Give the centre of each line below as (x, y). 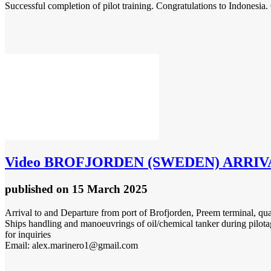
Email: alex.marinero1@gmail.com (71, 245)
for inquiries (28, 234)
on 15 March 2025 (102, 189)
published (31, 189)
